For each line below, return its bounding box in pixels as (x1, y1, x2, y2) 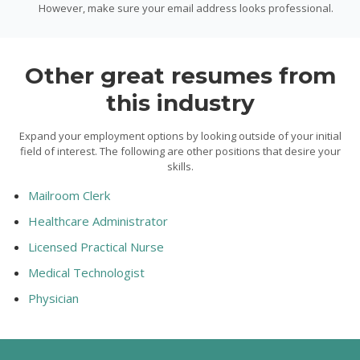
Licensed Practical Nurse (28, 238, 164, 255)
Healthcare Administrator (28, 212, 168, 229)
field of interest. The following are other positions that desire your (19, 143, 341, 158)
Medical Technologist (28, 264, 145, 280)
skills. (166, 158, 194, 174)
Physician (28, 289, 79, 306)
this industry (105, 88, 255, 117)
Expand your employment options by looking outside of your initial (18, 128, 342, 143)
